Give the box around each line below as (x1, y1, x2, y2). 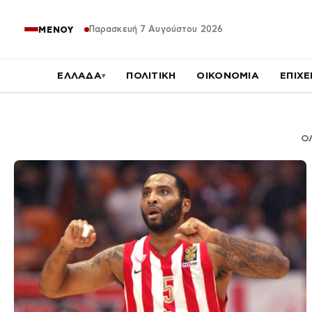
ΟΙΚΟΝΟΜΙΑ (196, 70, 260, 81)
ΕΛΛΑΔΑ (57, 70, 102, 81)
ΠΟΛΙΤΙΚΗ (126, 70, 176, 81)
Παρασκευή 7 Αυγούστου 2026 (88, 24, 223, 33)
